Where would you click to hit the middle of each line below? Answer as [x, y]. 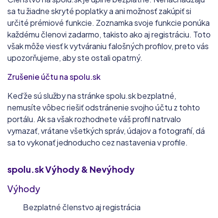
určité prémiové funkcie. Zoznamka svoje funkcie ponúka [109, 22]
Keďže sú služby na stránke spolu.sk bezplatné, [92, 95]
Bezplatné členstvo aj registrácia [82, 207]
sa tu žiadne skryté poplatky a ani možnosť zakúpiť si [99, 11]
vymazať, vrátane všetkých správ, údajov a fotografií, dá [106, 130]
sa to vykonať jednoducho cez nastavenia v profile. [98, 142]
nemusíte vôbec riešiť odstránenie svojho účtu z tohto [104, 107]
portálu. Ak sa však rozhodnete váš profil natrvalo [94, 119]
